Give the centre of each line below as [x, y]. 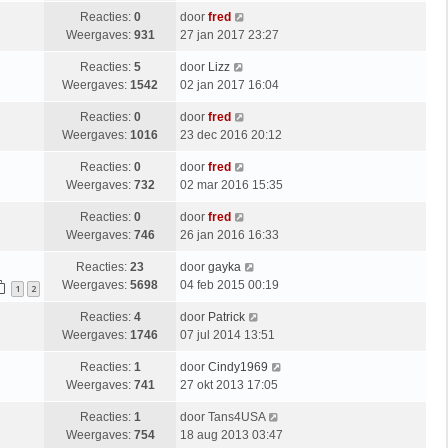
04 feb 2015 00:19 [229, 284]
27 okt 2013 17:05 [229, 384]
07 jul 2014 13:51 [227, 334]
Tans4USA [236, 416]
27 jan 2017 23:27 [229, 34]
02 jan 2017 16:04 [229, 84]
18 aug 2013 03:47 [231, 434]
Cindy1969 [238, 366]
